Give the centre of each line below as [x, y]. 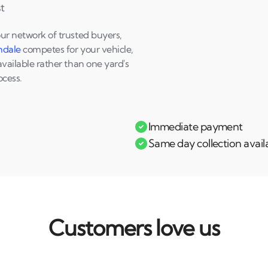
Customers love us [134, 228]
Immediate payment [196, 127]
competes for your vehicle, [77, 49]
